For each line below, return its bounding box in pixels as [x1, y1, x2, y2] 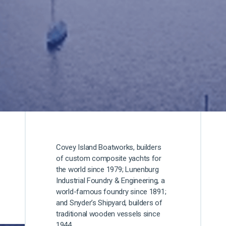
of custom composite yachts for [55, 154, 161, 163]
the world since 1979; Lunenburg [55, 165, 159, 175]
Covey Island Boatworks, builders [55, 143, 161, 152]
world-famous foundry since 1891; [55, 187, 166, 197]
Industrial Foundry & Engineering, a [55, 176, 165, 186]
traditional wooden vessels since [55, 209, 160, 219]
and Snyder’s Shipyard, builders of [55, 198, 162, 208]
